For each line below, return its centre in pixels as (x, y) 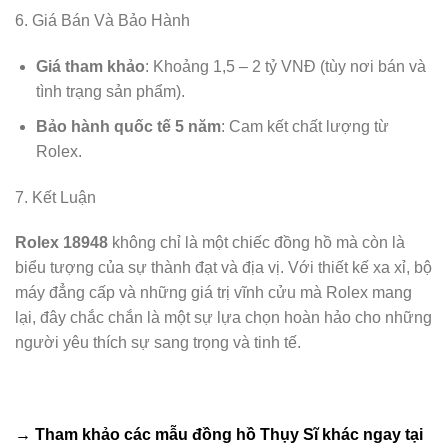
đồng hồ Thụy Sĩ (255, 434)
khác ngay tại (370, 434)
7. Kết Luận (55, 197)
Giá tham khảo (90, 67)
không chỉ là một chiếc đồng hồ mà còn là (256, 243)
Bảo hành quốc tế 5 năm (128, 126)
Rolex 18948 (61, 243)
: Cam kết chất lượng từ (304, 126)
